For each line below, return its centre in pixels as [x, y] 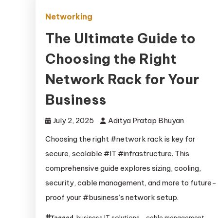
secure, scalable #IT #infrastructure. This [118, 154]
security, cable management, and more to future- [131, 183]
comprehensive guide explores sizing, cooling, [123, 168]
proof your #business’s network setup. [112, 198]
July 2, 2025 [74, 121]
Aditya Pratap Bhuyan [146, 121]
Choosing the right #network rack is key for [121, 139]
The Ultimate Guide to [121, 38]
